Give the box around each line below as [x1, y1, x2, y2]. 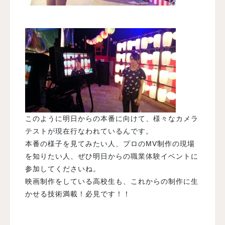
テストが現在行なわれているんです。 [25, 127, 153, 135]
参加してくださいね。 [25, 164, 100, 173]
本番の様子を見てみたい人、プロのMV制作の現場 [25, 139, 195, 148]
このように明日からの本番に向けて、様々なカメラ [25, 114, 198, 123]
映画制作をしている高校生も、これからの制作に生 [25, 177, 198, 185]
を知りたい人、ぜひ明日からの [25, 152, 131, 160]
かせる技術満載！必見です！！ [25, 189, 131, 198]
